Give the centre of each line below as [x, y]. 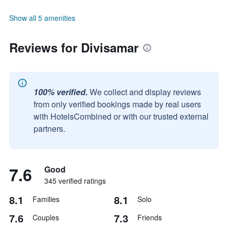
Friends [150, 217]
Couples [46, 217]
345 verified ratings [75, 181]
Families [46, 199]
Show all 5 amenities [42, 18]
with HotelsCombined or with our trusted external [121, 116]
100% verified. [61, 92]
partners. [49, 129]
